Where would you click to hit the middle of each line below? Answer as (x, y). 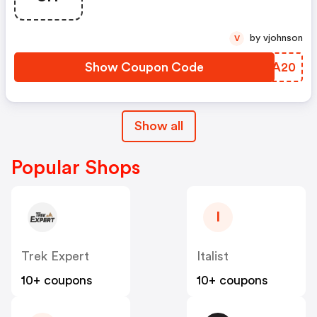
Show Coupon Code (144, 68)
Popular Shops (76, 168)
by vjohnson (283, 39)
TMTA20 (269, 68)
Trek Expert (55, 257)
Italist (213, 257)
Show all (158, 126)
